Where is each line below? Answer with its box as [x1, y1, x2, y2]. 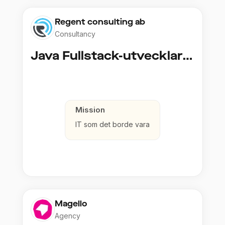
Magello [55, 198, 87, 209]
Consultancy [55, 30, 95, 39]
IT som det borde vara [75, 120, 150, 129]
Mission [75, 105, 105, 115]
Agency [55, 211, 80, 220]
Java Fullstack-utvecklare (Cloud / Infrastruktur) [182, 48, 193, 64]
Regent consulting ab [55, 17, 145, 28]
